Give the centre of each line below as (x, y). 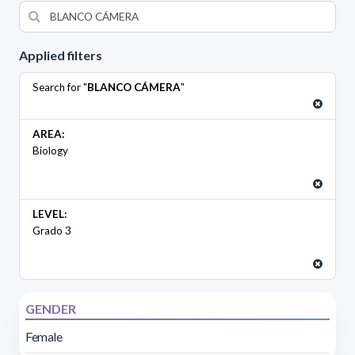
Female (44, 336)
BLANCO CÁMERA (134, 87)
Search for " (60, 87)
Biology (50, 150)
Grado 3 (52, 230)
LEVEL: (50, 214)
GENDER (51, 308)
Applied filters (61, 55)
